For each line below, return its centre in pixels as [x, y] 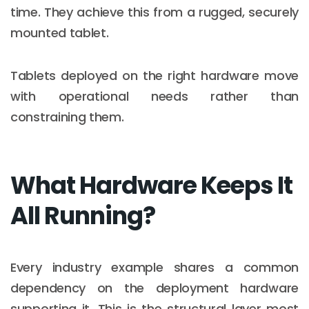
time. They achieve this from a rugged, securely [154, 12]
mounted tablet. [60, 32]
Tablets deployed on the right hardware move [154, 75]
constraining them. [67, 117]
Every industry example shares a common [154, 267]
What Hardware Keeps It [151, 185]
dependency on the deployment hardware [154, 288]
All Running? [83, 215]
